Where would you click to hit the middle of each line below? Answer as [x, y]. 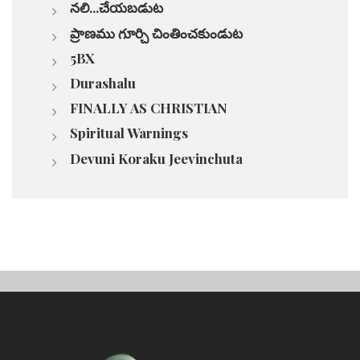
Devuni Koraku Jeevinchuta [156, 158]
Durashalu [103, 82]
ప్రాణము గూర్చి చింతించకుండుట [156, 33]
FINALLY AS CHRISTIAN [149, 108]
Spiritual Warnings [129, 133]
